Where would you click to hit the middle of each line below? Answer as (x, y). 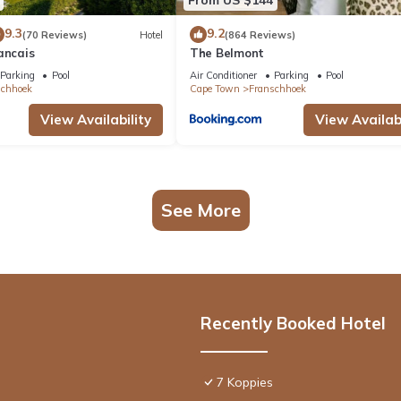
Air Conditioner (223, 76)
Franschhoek (277, 89)
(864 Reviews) (260, 34)
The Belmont (227, 53)
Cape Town (215, 89)
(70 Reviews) (54, 34)
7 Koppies (245, 383)
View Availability (96, 120)
